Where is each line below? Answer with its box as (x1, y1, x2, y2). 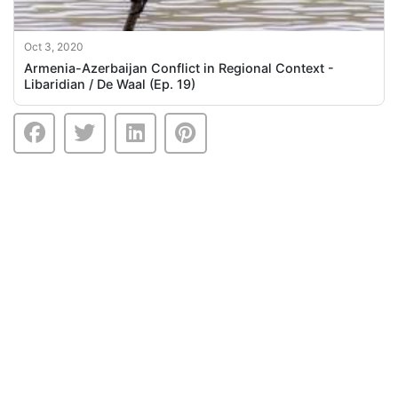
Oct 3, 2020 (24, 40, 84, 54)
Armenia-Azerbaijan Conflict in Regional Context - (24, 60, 335, 76)
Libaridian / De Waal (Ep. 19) (24, 76, 196, 92)
